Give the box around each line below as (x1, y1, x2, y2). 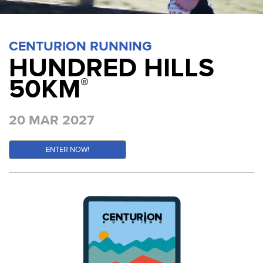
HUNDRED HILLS (9, 52, 214, 84)
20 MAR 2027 (9, 112, 95, 129)
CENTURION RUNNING (9, 38, 152, 55)
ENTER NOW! (46, 144, 89, 154)
